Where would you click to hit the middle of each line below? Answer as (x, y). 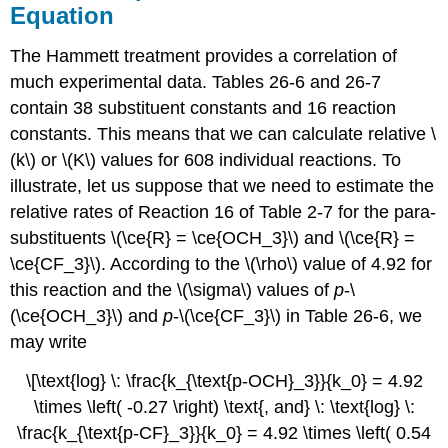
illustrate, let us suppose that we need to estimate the (222, 185)
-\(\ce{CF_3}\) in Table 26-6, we (298, 315)
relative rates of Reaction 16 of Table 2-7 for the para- (223, 211)
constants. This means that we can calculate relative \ (223, 133)
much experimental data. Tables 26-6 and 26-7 (196, 81)
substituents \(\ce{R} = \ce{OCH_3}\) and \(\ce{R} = (213, 237)
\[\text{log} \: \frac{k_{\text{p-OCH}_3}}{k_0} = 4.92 (224, 380)
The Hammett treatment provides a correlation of (204, 55)
